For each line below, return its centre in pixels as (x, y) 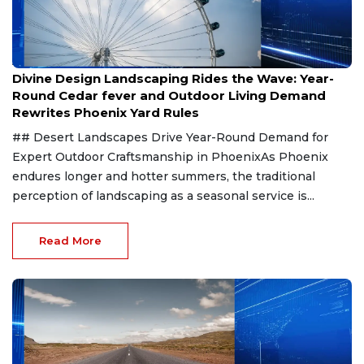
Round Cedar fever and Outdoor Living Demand (169, 95)
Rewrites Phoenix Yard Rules (106, 112)
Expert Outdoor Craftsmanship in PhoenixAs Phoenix (170, 156)
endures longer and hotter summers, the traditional (164, 176)
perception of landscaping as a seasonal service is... (163, 195)
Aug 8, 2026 (40, 62)
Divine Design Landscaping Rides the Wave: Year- (173, 78)
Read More (70, 240)
